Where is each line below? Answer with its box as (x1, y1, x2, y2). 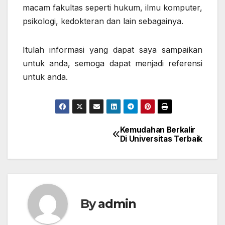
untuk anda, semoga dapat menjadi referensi (23, 58, 202, 68)
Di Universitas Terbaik (120, 134, 202, 144)
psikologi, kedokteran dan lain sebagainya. (23, 16, 183, 26)
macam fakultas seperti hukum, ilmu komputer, (23, 2, 202, 13)
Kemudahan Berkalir (120, 125, 196, 135)
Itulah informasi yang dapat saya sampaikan (23, 44, 202, 55)
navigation (22, 146, 103, 166)
